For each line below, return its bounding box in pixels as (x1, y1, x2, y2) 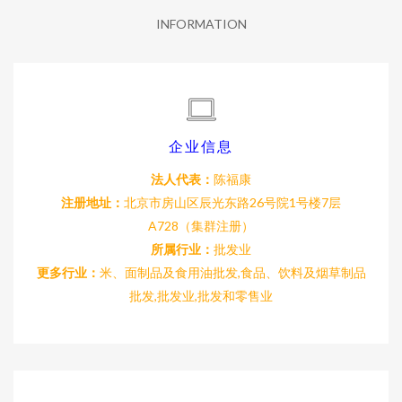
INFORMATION (155, 16, 247, 31)
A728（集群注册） (148, 218, 254, 233)
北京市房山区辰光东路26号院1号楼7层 (124, 195, 341, 210)
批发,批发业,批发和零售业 (129, 288, 273, 303)
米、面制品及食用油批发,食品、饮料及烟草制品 (99, 265, 366, 280)
